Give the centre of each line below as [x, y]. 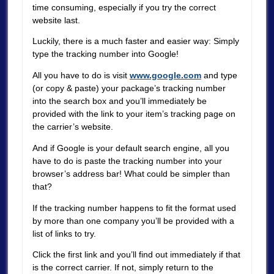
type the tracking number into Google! [105, 54]
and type [219, 76]
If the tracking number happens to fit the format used [134, 208]
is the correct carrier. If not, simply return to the [123, 268]
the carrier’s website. [72, 127]
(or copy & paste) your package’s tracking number [129, 88]
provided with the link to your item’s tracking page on [134, 114]
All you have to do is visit [81, 76]
